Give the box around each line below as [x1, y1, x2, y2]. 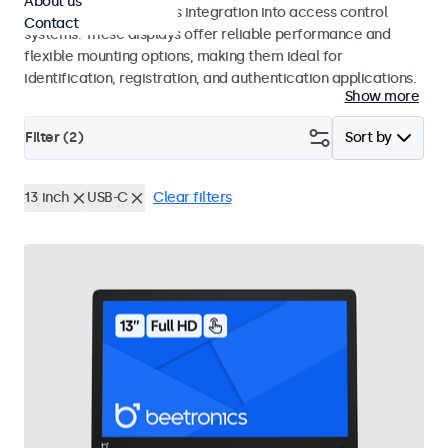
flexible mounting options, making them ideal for [24, 48, 342, 65]
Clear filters [153, 189, 232, 206]
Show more [344, 88, 419, 105]
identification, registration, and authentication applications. [24, 70, 416, 87]
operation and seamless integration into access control [24, 4, 387, 21]
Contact [24, 15, 79, 32]
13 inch [24, 189, 70, 206]
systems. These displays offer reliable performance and [24, 26, 390, 43]
